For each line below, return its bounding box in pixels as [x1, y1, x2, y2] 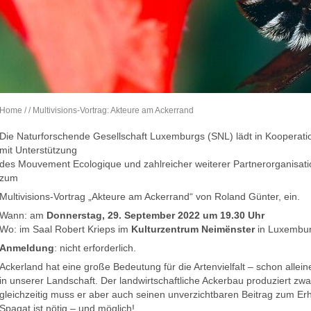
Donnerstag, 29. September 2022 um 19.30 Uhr [47, 210, 264, 221]
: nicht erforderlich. [54, 242, 136, 253]
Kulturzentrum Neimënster [131, 224, 255, 235]
